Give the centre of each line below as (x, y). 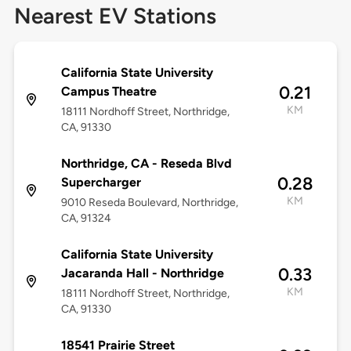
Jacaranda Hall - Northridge (142, 273)
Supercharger (101, 183)
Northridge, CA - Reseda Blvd (146, 164)
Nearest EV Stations (115, 16)
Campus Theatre (109, 92)
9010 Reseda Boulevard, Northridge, (149, 203)
